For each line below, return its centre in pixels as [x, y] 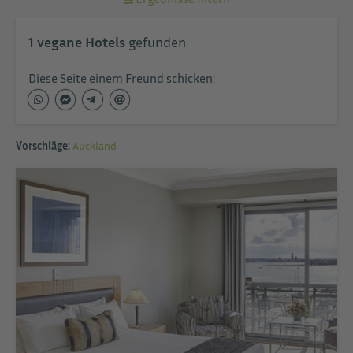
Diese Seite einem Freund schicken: [122, 78]
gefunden [157, 42]
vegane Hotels [81, 42]
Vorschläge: [43, 145]
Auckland [95, 145]
